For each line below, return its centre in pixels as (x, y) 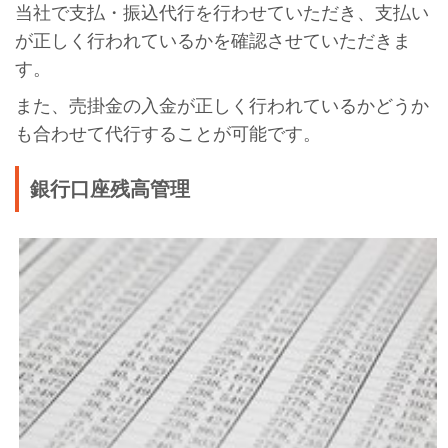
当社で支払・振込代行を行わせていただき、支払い (221, 12)
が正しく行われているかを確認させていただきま (212, 40)
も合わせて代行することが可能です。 (167, 133)
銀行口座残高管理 (110, 188)
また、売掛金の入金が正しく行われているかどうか (221, 105)
